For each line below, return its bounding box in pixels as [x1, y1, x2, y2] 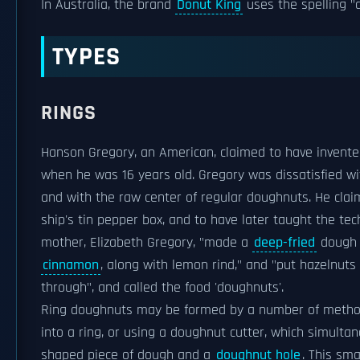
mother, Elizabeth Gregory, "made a [41, 234, 252, 252]
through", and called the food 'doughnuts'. [41, 279, 284, 297]
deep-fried [254, 234, 315, 252]
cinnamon [43, 256, 99, 274]
